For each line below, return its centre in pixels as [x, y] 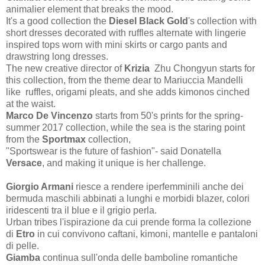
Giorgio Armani [41, 186]
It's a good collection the [57, 21]
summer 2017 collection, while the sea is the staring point [125, 127]
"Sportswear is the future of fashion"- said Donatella [114, 151]
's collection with [222, 21]
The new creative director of [65, 68]
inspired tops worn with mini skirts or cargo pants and [117, 44]
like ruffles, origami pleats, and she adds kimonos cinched [128, 92]
